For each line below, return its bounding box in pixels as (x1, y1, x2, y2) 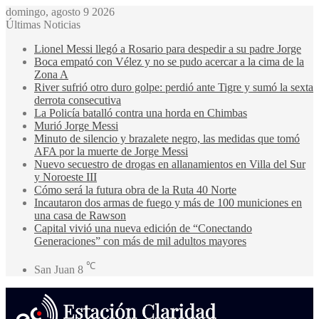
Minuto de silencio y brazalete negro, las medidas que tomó (34, 132, 300, 145)
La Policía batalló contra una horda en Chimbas (34, 107, 247, 119)
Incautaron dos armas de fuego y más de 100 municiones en (34, 197, 302, 209)
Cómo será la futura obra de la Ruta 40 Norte (34, 184, 236, 196)
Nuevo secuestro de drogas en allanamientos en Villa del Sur (34, 158, 305, 170)
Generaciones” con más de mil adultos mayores (34, 235, 246, 247)
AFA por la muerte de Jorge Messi (34, 145, 188, 157)
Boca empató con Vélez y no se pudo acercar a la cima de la (34, 56, 304, 68)
